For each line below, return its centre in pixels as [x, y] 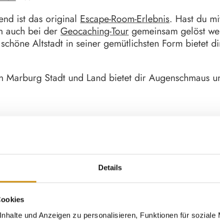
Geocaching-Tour [95, 31]
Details [110, 167]
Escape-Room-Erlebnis [125, 18]
